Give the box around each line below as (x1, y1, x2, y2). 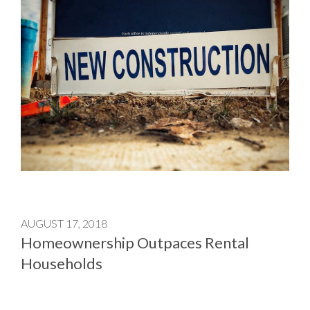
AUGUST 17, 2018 (21, 216, 107, 230)
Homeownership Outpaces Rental (21, 232, 249, 252)
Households (21, 253, 102, 273)
